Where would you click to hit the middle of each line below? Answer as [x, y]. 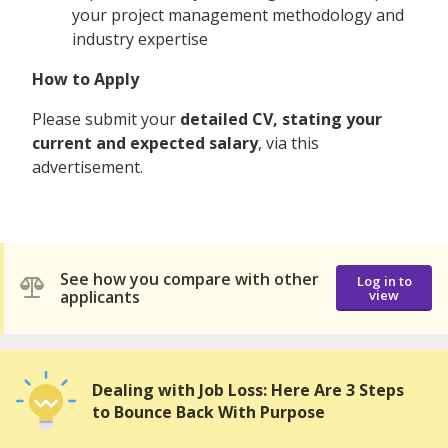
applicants [100, 297]
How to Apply [85, 78]
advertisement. [87, 166]
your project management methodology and [238, 14]
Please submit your [106, 118]
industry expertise [140, 38]
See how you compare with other [189, 279]
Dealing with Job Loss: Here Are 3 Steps [248, 389]
